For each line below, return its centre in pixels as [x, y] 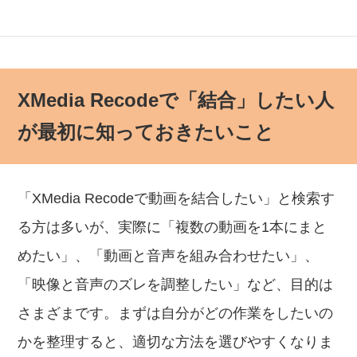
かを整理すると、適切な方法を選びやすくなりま [176, 342]
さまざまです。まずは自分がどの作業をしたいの [176, 313]
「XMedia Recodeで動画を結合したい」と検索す [177, 198]
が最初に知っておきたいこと [146, 132]
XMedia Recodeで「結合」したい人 [176, 100]
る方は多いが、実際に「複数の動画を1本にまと [173, 227]
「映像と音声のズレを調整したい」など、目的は [176, 284]
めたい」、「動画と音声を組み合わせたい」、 [169, 256]
